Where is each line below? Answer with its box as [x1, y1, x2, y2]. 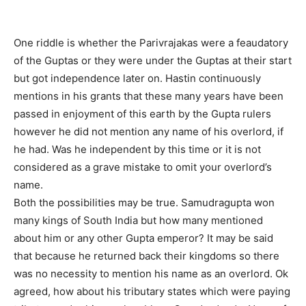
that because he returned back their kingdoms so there [14, 249, 279, 263]
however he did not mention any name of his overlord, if [14, 125, 283, 139]
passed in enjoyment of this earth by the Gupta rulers [14, 107, 271, 121]
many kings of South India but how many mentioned [14, 214, 263, 227]
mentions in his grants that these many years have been [14, 89, 283, 103]
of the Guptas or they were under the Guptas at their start [14, 54, 292, 68]
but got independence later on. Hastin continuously [14, 72, 261, 85]
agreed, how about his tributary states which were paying [14, 285, 290, 298]
